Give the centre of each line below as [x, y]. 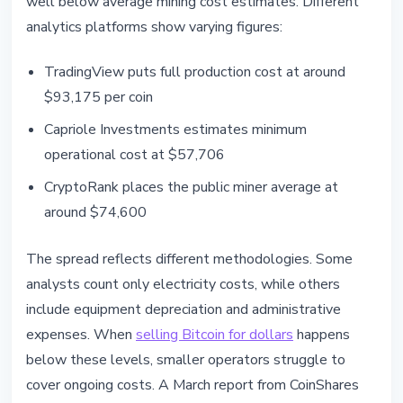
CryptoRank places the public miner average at [191, 188]
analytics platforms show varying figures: [154, 27]
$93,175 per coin [99, 98]
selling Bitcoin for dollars [215, 335]
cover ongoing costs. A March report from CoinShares [193, 385]
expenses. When [81, 335]
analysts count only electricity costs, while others [183, 285]
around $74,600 [95, 213]
